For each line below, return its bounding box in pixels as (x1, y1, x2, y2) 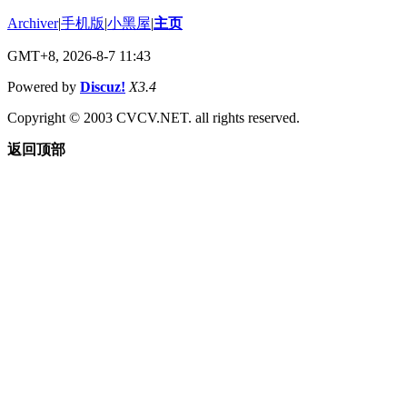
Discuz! (80, 78, 125, 94)
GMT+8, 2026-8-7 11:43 (7, 47, 151, 64)
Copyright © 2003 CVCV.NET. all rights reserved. (7, 109, 300, 125)
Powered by (7, 78, 80, 94)
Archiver (7, 15, 58, 31)
